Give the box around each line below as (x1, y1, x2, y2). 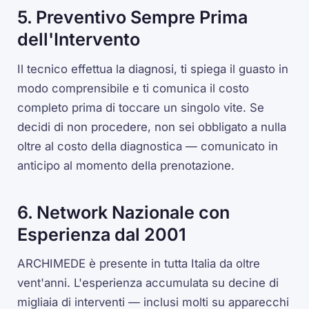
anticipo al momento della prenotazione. (17, 159, 235, 173)
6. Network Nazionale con (17, 201, 230, 223)
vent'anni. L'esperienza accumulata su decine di (17, 276, 279, 290)
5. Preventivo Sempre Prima (17, 7, 248, 28)
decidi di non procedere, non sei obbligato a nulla (17, 120, 287, 134)
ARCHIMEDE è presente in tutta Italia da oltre (17, 257, 261, 271)
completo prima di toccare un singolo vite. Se (17, 101, 265, 115)
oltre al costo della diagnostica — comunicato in (17, 139, 279, 154)
